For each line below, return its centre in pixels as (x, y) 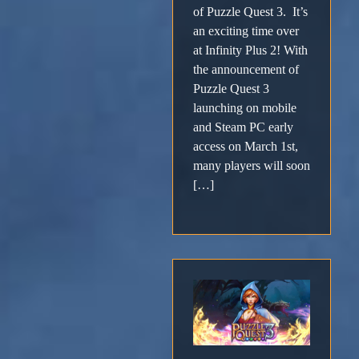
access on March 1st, (246, 147)
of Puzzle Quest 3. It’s (250, 12)
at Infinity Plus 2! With (250, 50)
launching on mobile (245, 108)
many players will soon (252, 166)
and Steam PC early (243, 127)
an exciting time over (246, 31)
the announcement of (246, 70)
